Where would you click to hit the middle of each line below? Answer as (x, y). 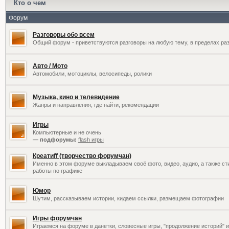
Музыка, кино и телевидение (76, 97)
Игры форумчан (57, 218)
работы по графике (57, 171)
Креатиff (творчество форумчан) (82, 156)
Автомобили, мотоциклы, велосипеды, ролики (92, 74)
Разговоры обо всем (63, 35)
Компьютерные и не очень (67, 132)
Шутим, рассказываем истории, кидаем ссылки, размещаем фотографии (128, 198)
